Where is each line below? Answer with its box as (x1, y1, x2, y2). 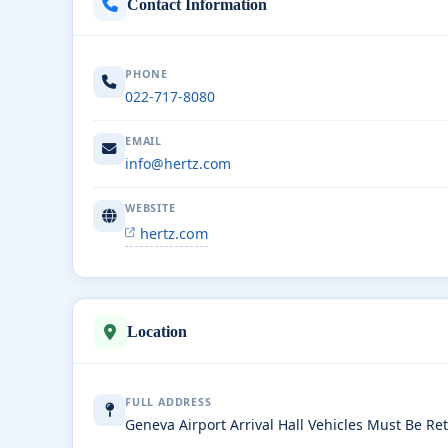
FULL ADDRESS (125, 394, 212, 409)
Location (127, 323, 187, 340)
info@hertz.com (125, 154, 231, 173)
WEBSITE (125, 201, 176, 215)
